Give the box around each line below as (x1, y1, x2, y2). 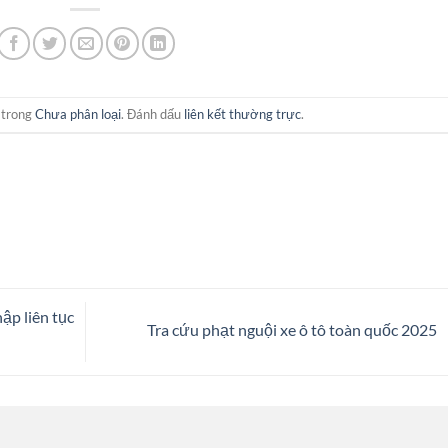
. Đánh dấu (121, 106, 185, 123)
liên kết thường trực (184, 106, 302, 123)
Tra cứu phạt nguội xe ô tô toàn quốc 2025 (146, 319, 440, 339)
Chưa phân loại (35, 106, 122, 123)
